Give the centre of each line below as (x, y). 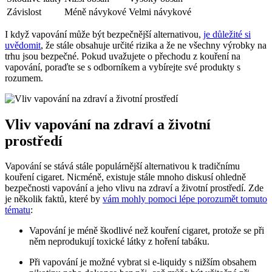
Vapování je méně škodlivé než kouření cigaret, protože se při (147, 231)
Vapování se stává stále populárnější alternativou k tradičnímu (122, 166)
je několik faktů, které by (54, 199)
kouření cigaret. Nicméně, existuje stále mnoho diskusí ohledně (125, 177)
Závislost (24, 12)
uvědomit (23, 45)
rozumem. (24, 78)
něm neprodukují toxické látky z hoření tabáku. (119, 242)
